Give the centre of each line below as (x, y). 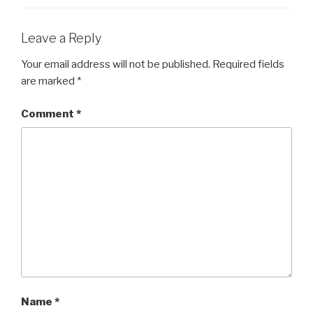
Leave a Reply (61, 38)
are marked (49, 81)
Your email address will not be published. (116, 65)
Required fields (248, 65)
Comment (49, 114)
